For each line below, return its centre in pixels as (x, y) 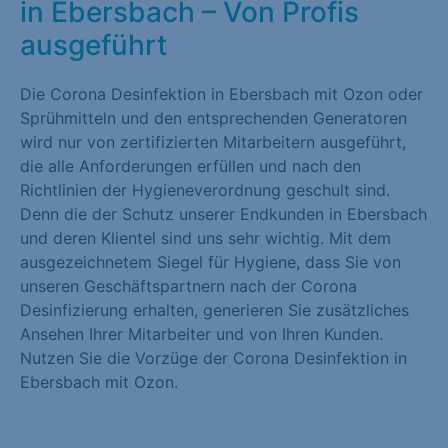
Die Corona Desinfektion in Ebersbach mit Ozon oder (221, 94)
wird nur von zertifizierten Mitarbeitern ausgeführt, (213, 142)
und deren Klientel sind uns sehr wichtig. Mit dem (205, 238)
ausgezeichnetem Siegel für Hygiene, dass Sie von (210, 262)
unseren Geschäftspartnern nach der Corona (188, 286)
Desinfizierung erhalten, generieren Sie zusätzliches (214, 310)
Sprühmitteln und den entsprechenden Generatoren (213, 118)
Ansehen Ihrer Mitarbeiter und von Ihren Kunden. (201, 334)
